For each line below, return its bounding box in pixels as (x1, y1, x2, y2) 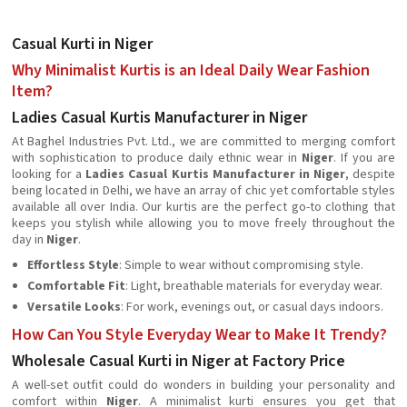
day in (12, 231, 46, 249)
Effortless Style (27, 256, 119, 274)
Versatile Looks (27, 298, 121, 316)
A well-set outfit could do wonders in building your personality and (12, 376, 395, 394)
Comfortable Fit (27, 277, 125, 295)
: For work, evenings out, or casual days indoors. (121, 298, 383, 316)
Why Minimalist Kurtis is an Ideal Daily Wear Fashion (12, 59, 370, 82)
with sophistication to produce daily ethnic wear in (12, 149, 302, 167)
